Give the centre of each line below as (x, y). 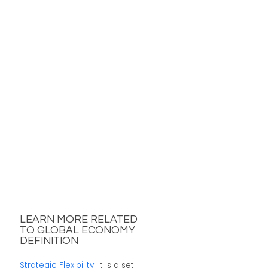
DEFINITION (49, 241)
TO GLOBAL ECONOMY (77, 231)
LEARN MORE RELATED (78, 220)
